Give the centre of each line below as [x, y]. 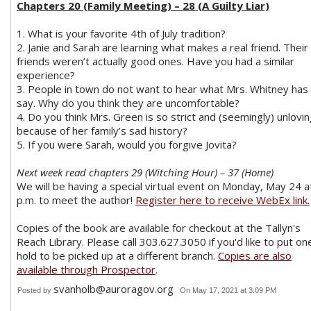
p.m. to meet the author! [76, 200]
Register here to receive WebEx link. [222, 200]
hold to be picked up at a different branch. [117, 255]
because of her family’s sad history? [102, 130]
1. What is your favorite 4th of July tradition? [121, 33]
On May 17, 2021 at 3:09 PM [228, 290]
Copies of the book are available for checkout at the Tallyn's [159, 227]
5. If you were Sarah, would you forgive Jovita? [127, 144]
